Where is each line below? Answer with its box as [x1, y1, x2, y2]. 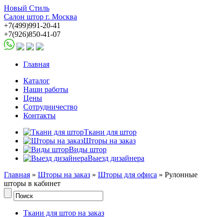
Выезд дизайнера [88, 154, 144, 162]
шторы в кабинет [4, 179, 61, 187]
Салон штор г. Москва [4, 13, 77, 21]
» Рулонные [157, 170, 198, 179]
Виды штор [69, 145, 107, 154]
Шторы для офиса [98, 170, 157, 179]
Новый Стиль [4, 4, 49, 12]
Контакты [23, 111, 56, 120]
